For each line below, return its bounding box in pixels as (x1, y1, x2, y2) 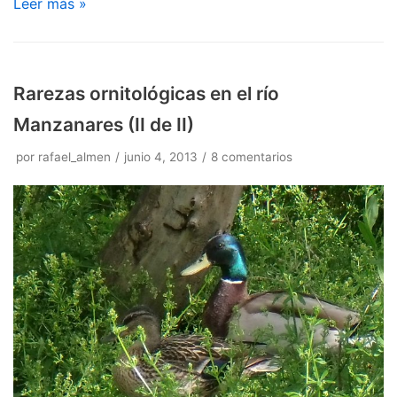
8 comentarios (211, 150, 292, 165)
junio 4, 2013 (124, 150, 198, 165)
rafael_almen (38, 150, 111, 165)
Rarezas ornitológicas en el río (13, 82, 279, 105)
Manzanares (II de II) (13, 113, 194, 136)
